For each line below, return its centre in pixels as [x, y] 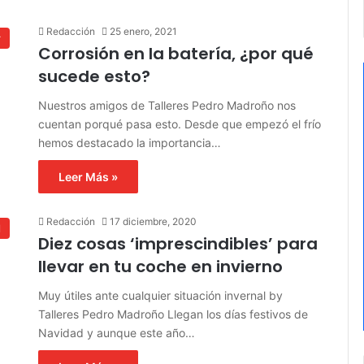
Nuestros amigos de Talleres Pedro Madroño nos [167, 105]
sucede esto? [94, 76]
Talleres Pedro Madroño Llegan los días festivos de [173, 314]
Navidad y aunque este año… [116, 332]
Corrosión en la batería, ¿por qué [175, 53]
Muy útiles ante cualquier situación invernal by [160, 295]
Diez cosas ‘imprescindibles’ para [178, 243]
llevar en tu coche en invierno [160, 266]
